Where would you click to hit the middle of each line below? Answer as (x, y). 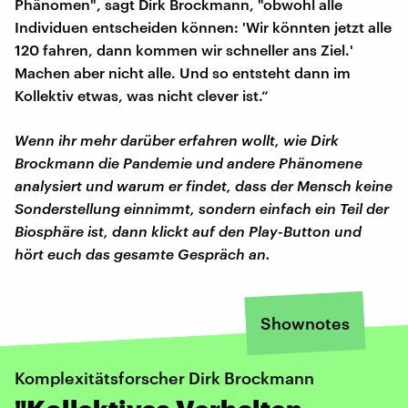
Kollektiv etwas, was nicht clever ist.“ (142, 95)
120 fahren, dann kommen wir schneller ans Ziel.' (184, 49)
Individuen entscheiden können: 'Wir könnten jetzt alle (203, 26)
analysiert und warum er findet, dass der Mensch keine (204, 185)
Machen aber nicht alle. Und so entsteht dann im (183, 72)
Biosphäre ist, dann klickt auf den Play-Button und (188, 230)
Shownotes (305, 323)
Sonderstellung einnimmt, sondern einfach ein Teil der (202, 208)
